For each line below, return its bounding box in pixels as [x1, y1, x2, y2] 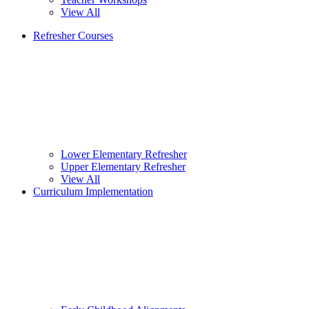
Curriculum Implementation [33, 186, 153, 198]
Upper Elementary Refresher [61, 161, 186, 173]
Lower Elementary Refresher [61, 148, 187, 161]
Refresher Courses [33, 30, 113, 42]
